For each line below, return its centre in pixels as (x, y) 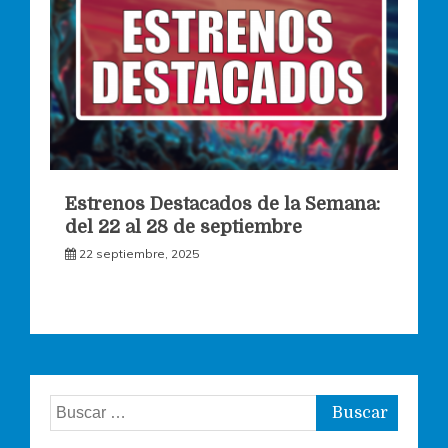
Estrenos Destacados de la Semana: (222, 203)
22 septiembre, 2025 (139, 253)
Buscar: (75, 406)
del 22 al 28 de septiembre (183, 226)
